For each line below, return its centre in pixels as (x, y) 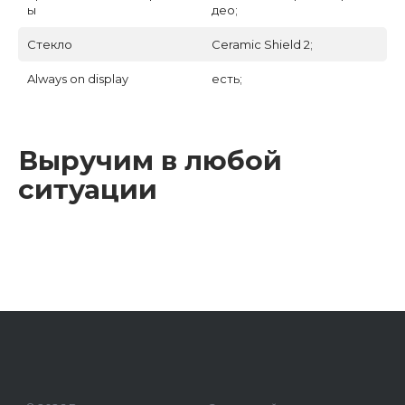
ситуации (88, 189)
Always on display (78, 79)
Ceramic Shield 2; (262, 44)
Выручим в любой (150, 160)
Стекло (50, 44)
